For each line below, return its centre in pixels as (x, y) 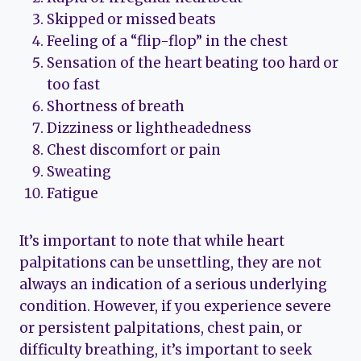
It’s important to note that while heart (152, 241)
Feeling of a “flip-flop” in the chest (167, 41)
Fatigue (73, 194)
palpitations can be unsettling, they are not (170, 263)
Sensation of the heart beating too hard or (193, 63)
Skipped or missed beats (131, 20)
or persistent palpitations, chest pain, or (161, 328)
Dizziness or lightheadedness (149, 129)
